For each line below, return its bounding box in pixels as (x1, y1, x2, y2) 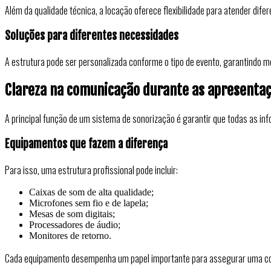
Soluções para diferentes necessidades (5, 28, 178, 44)
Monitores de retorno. (29, 230, 111, 241)
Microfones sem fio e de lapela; (29, 198, 148, 209)
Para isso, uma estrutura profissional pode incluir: (5, 163, 178, 178)
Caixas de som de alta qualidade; (29, 187, 154, 198)
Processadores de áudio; (29, 220, 120, 230)
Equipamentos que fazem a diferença (5, 137, 168, 152)
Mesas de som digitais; (29, 209, 115, 220)
